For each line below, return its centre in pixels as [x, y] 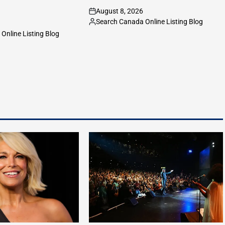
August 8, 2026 [120, 11]
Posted [100, 26]
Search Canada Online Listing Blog [150, 21]
